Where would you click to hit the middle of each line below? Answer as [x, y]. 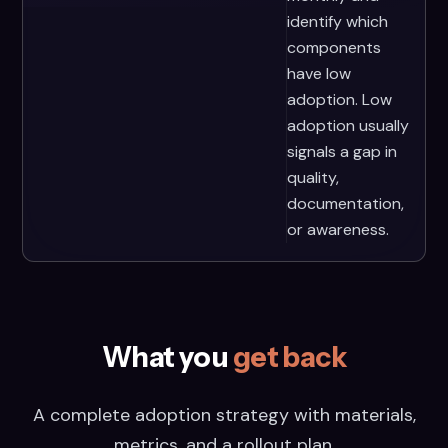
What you [167, 357]
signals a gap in [341, 151]
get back [289, 357]
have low [318, 73]
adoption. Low [339, 99]
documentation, [345, 203]
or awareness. [337, 229]
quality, [312, 177]
